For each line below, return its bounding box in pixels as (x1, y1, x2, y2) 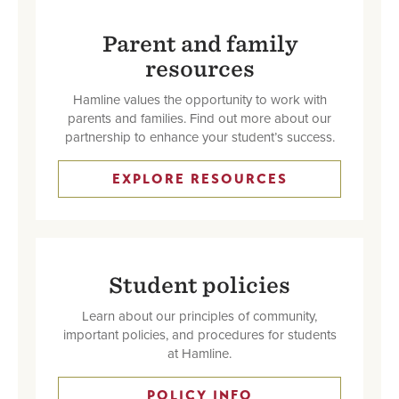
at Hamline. (167, 344, 232, 363)
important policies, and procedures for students (62, 325, 337, 345)
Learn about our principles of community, (82, 306, 317, 326)
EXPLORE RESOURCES (111, 171, 288, 187)
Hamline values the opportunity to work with (72, 90, 327, 110)
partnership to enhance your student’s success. (64, 127, 335, 147)
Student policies (109, 273, 290, 298)
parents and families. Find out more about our (68, 109, 331, 128)
